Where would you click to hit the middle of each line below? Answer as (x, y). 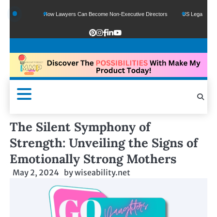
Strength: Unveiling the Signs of (104, 143)
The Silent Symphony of (80, 127)
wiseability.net (102, 173)
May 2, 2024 (36, 173)
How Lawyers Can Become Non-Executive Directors (88, 14)
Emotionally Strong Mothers (93, 159)
